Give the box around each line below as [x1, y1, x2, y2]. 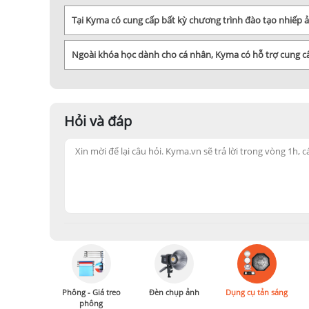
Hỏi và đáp [64, 112, 132, 130]
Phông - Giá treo [61, 287, 121, 297]
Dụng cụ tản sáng [226, 287, 288, 297]
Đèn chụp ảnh [148, 287, 199, 297]
